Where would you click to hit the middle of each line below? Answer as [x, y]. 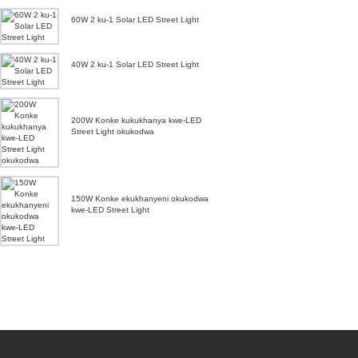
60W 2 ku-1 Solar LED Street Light [135, 19]
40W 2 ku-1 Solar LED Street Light [135, 64]
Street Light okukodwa [113, 131]
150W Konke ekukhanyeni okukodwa [140, 198]
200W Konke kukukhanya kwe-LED [136, 120]
